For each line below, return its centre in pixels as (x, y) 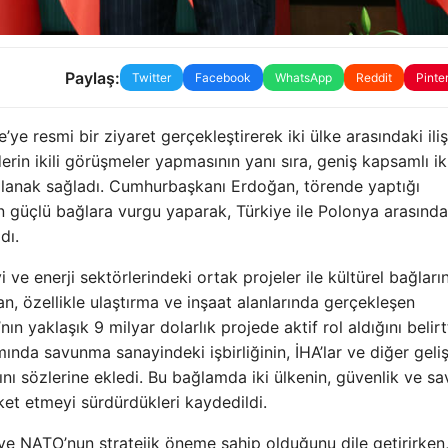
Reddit (373, 78)
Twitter (151, 78)
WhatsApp (303, 78)
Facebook (222, 78)
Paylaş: (92, 77)
